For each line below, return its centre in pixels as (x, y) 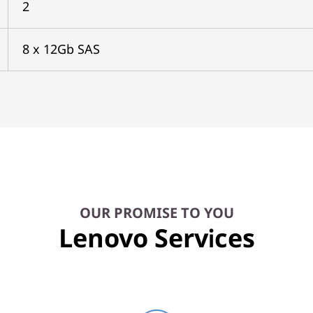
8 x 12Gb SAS (61, 49)
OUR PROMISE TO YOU (156, 213)
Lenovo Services (156, 238)
